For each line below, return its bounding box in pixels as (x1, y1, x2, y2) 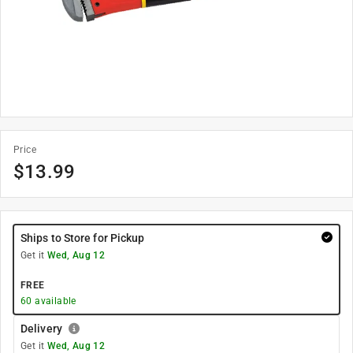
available (32, 295, 76, 307)
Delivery (20, 322, 62, 335)
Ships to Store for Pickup (20, 232, 145, 244)
